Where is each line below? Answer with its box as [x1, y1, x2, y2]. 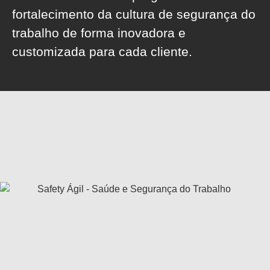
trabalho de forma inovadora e [12, 26, 186, 40]
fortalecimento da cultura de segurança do [12, 7, 256, 21]
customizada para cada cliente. [12, 45, 192, 58]
